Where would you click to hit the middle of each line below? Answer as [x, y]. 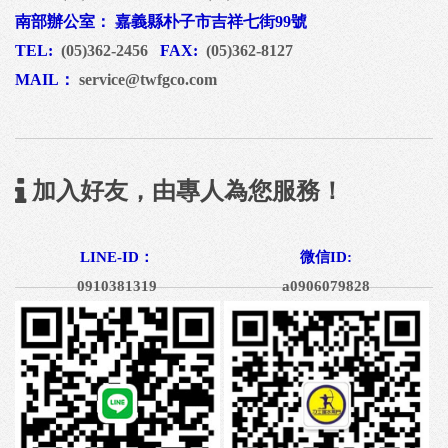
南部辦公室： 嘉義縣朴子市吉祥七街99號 [161, 21]
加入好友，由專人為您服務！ [185, 191]
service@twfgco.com [146, 79]
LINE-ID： [117, 257]
